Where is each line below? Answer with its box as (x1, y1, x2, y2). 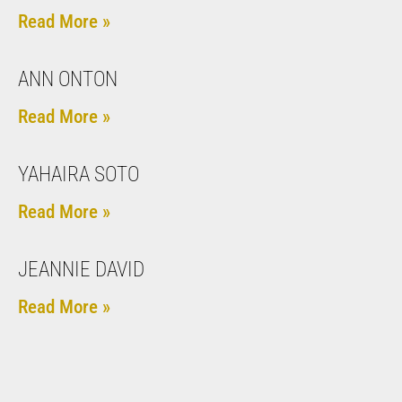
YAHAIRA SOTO (18, 162, 139, 187)
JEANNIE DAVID (18, 257, 144, 282)
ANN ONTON (18, 66, 118, 92)
